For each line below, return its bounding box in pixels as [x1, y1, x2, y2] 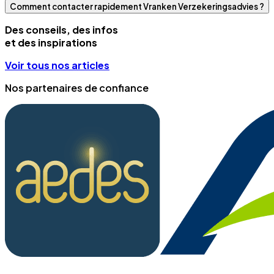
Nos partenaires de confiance [5, 81, 149, 94]
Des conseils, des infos [5, 23, 118, 36]
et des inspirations [5, 35, 97, 49]
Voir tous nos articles [5, 58, 109, 72]
